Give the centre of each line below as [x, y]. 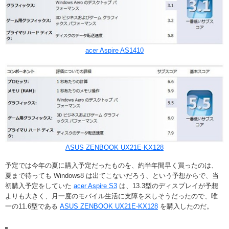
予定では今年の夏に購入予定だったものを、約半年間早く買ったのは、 [111, 165]
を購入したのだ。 [186, 206]
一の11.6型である [32, 206]
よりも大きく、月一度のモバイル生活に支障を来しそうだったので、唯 [111, 196]
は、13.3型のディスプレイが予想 [168, 186]
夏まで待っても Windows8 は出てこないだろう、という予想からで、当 [112, 175]
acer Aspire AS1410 [114, 50]
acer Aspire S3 [95, 186]
